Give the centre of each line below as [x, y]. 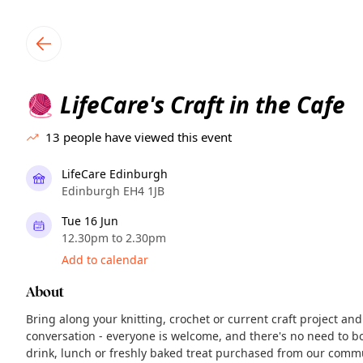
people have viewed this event [147, 137]
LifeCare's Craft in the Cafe [200, 105]
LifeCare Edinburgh [115, 174]
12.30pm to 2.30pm [114, 238]
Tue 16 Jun [90, 221]
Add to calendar [105, 260]
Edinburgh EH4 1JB [113, 191]
